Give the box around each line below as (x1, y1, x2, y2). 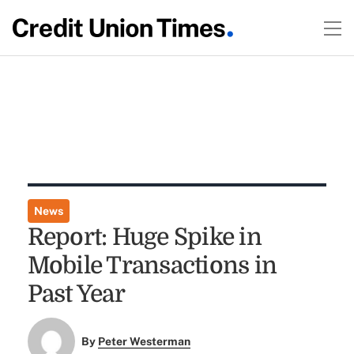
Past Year (27, 281, 125, 307)
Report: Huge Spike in (27, 224, 262, 250)
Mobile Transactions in (27, 252, 277, 279)
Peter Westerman (98, 335, 191, 348)
